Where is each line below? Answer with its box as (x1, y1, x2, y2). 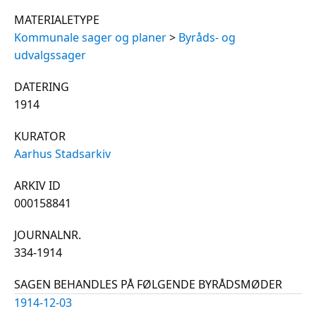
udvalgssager (14, 47, 86, 63)
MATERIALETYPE (14, 11, 99, 28)
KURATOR (14, 128, 66, 144)
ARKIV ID (14, 177, 61, 193)
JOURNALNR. (14, 226, 81, 243)
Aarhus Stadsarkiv (14, 145, 111, 162)
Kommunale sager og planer (14, 29, 166, 45)
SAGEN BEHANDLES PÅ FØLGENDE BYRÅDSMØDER (14, 276, 282, 292)
